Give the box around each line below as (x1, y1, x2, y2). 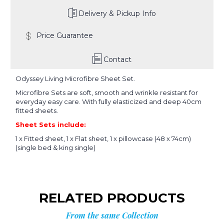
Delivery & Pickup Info (78, 8, 156, 18)
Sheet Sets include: (15, 120, 86, 128)
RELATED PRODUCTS (38, 189, 185, 206)
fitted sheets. (15, 106, 58, 114)
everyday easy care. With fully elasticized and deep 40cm (15, 97, 201, 105)
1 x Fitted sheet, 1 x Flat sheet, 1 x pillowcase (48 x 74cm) (15, 134, 191, 142)
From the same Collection (65, 209, 158, 220)
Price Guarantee (36, 31, 93, 40)
